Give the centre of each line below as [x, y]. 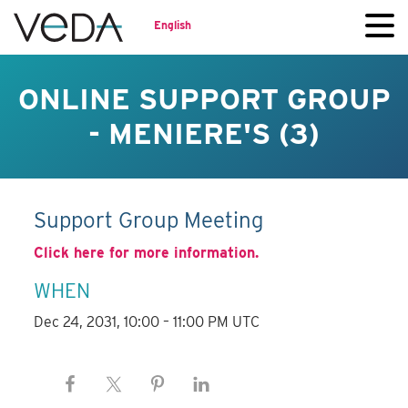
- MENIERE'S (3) [204, 133]
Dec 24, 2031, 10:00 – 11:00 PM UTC [147, 322]
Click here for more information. [147, 253]
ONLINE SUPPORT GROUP [204, 99]
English [173, 25]
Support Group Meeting [149, 220]
